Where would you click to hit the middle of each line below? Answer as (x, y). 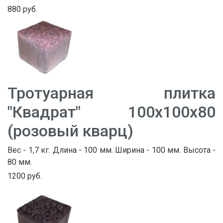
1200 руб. (25, 176)
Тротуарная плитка (111, 93)
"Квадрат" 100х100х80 (111, 112)
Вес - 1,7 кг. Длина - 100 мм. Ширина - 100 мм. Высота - (111, 150)
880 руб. (22, 9)
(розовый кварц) (70, 131)
